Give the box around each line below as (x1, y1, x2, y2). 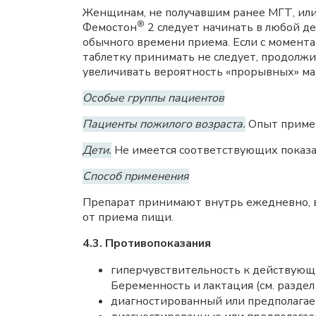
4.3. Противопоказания (83, 236, 211, 251)
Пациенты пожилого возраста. (83, 116, 245, 132)
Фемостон (83, 20, 137, 35)
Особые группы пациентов (83, 90, 224, 106)
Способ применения (83, 169, 189, 184)
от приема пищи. (83, 209, 174, 225)
